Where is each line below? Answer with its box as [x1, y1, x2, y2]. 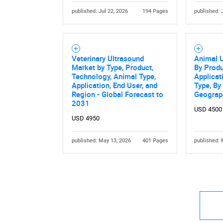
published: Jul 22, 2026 [71, 8, 128, 15]
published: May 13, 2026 [71, 137, 131, 144]
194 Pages [142, 8, 169, 15]
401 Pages [142, 137, 169, 144]
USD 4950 [71, 114, 100, 122]
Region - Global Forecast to [71, 89, 163, 100]
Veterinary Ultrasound [71, 53, 144, 64]
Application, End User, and [71, 80, 157, 91]
